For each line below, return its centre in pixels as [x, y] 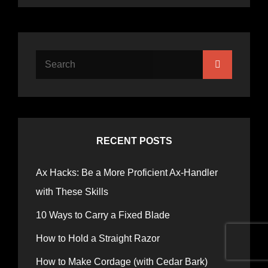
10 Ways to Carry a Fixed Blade [103, 215]
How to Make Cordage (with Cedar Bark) [122, 261]
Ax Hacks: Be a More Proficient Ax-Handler [127, 172]
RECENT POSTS [134, 141]
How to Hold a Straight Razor [99, 238]
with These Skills [72, 191]
